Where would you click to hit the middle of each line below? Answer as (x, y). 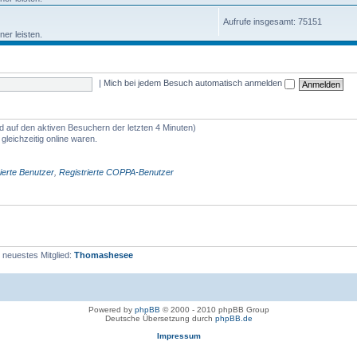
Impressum (178, 336)
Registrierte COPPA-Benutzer (116, 172)
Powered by (111, 310)
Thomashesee (104, 255)
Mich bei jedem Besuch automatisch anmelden (194, 83)
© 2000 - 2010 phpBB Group (214, 310)
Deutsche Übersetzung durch (160, 318)
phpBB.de (233, 318)
